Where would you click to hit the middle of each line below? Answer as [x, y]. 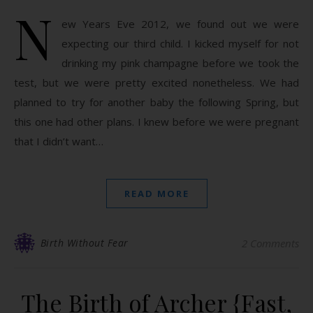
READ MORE [156, 194]
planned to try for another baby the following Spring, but [156, 102]
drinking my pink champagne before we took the [180, 63]
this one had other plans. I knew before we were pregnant [156, 122]
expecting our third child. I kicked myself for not [180, 43]
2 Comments [270, 243]
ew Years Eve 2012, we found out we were [180, 24]
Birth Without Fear [84, 243]
